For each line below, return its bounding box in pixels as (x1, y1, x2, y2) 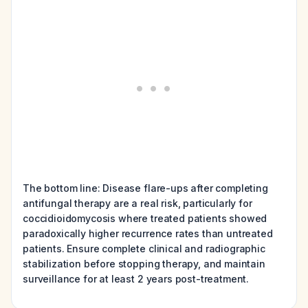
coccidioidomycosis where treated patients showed (23, 212, 267, 224)
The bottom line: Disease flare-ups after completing (23, 182, 268, 194)
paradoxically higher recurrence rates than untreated (23, 228, 273, 239)
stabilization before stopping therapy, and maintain (23, 258, 265, 269)
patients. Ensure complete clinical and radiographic (23, 243, 265, 254)
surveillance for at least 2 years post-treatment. (23, 273, 250, 285)
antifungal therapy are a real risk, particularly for (23, 197, 252, 209)
